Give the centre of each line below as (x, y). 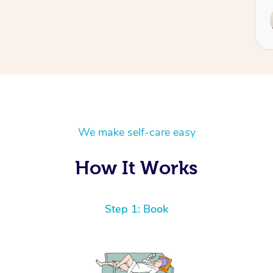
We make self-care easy (136, 133)
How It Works (136, 168)
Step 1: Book (136, 209)
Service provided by (128, 13)
